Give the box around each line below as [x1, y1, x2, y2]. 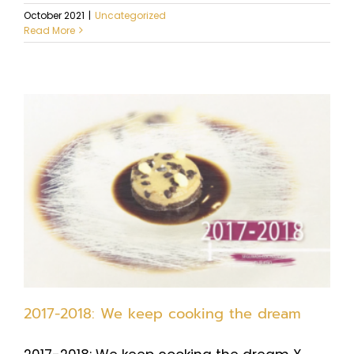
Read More [24, 23, 75, 37]
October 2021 [24, 8, 85, 22]
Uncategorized [95, 8, 166, 22]
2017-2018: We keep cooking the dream [24, 302, 301, 325]
